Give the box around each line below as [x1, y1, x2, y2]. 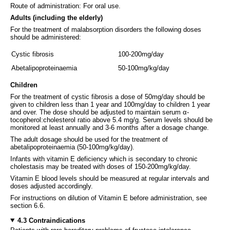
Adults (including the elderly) [10, 13, 103, 22]
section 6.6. [10, 201, 45, 209]
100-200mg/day [118, 50, 164, 58]
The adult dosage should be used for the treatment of [10, 135, 168, 143]
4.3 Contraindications [17, 216, 85, 224]
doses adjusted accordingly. [10, 182, 93, 190]
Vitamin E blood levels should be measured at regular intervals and [10, 174, 209, 182]
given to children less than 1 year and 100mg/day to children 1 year [10, 100, 210, 108]
